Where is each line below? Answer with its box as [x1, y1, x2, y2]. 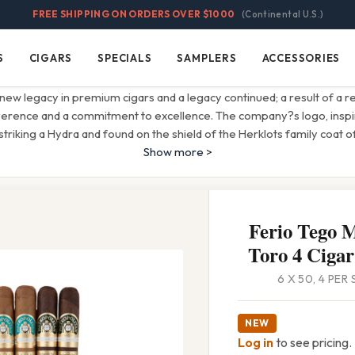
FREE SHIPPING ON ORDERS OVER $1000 [32, 8, 235, 20]
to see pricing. [273, 334, 352, 351]
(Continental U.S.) [241, 9, 324, 20]
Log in [238, 334, 273, 351]
